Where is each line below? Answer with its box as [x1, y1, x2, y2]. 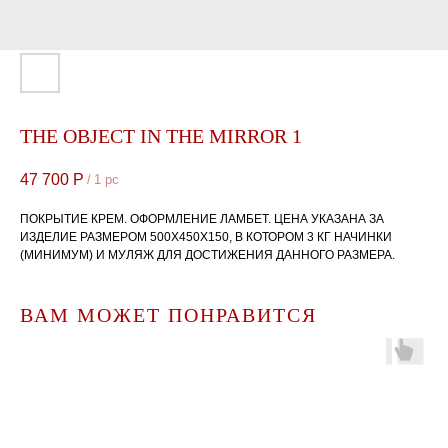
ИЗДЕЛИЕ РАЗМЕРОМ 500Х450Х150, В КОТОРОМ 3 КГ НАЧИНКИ [20, 230, 392, 245]
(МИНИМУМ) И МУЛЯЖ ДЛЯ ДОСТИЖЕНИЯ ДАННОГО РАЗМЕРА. [20, 248, 395, 263]
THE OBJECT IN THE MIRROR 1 [20, 125, 302, 147]
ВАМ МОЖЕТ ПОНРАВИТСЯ [20, 304, 317, 327]
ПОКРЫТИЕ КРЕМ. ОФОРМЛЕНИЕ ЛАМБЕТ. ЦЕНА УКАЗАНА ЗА [20, 212, 384, 227]
